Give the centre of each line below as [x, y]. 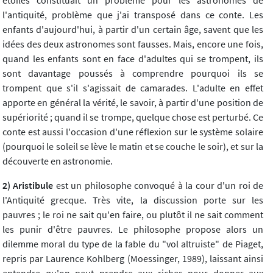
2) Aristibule [28, 185]
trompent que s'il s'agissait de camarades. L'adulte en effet [133, 87]
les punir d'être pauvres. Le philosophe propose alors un [133, 229]
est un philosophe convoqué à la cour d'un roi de [158, 185]
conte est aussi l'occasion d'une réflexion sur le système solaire [133, 131]
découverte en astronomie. [58, 161]
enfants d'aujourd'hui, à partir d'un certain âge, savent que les [133, 29]
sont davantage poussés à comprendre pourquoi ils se [133, 73]
